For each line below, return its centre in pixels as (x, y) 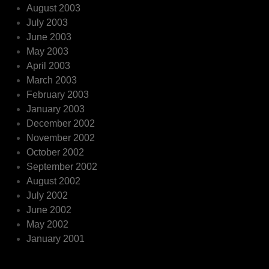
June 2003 (49, 37)
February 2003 (58, 94)
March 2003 (52, 80)
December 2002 (61, 123)
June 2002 (49, 210)
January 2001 (56, 238)
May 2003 (48, 51)
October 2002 (56, 152)
